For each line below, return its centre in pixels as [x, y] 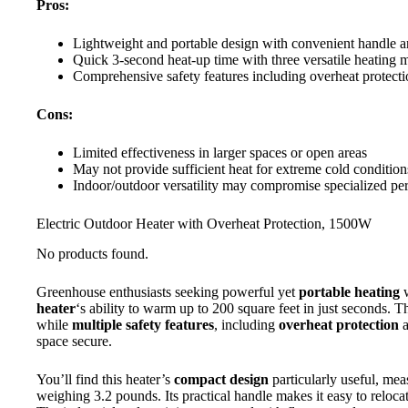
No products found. [92, 254]
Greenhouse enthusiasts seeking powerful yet [168, 292]
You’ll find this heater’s [105, 380]
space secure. [74, 342]
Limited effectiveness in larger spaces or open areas [220, 153]
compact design [221, 380]
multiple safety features [143, 325]
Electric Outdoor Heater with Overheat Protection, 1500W [204, 224]
